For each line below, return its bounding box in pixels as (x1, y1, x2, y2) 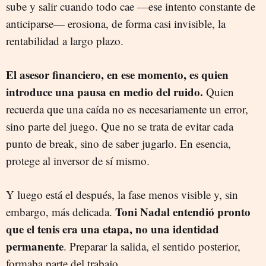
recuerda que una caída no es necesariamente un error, (6, 101, 248, 116)
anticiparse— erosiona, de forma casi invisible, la (6, 15, 226, 31)
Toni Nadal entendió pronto (115, 203, 251, 220)
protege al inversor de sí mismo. (6, 153, 150, 168)
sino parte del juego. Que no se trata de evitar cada (6, 118, 233, 134)
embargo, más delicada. (6, 204, 115, 219)
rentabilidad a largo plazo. (6, 33, 123, 48)
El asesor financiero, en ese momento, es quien (6, 66, 229, 83)
